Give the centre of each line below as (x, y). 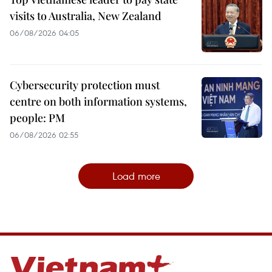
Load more (136, 175)
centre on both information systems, (98, 101)
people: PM (37, 117)
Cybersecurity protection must (85, 85)
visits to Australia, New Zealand (86, 15)
